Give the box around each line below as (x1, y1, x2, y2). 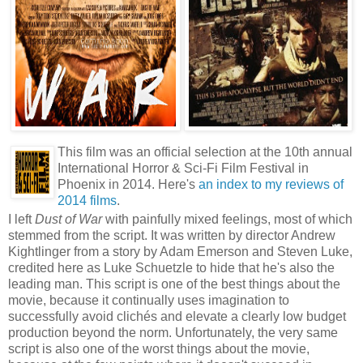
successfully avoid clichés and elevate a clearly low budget (8, 310, 346, 324)
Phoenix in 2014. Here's (58, 177, 199, 192)
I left (8, 212, 35, 227)
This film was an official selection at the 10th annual (58, 145, 352, 160)
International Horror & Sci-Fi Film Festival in (58, 161, 309, 176)
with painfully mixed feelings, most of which (102, 212, 352, 227)
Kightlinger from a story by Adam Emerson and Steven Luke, (8, 245, 352, 259)
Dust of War (35, 212, 102, 227)
